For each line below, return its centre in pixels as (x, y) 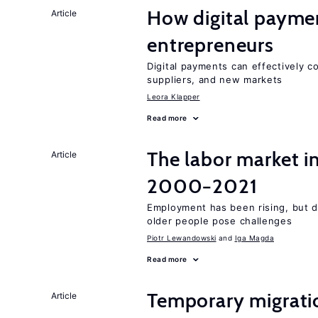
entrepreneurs (210, 45)
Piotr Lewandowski (182, 238)
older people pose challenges (220, 221)
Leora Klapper (174, 97)
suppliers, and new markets (215, 79)
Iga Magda (254, 238)
